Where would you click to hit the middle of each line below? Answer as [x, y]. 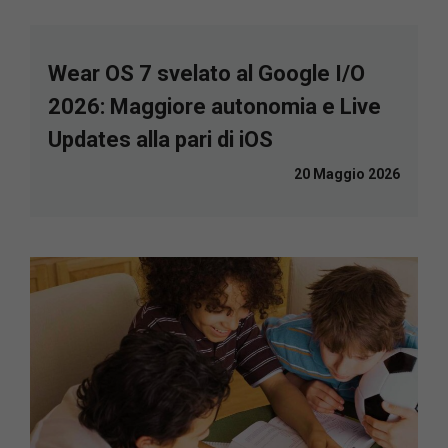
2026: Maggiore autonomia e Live [214, 106]
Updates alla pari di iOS [160, 139]
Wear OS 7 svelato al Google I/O [206, 73]
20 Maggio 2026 [347, 173]
